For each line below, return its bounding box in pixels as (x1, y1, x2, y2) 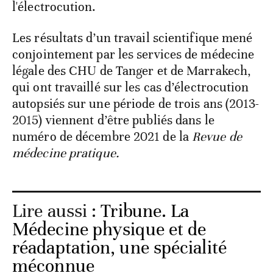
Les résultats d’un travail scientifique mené (12, 29, 253, 46)
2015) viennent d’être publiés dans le (12, 112, 214, 128)
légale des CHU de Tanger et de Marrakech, (12, 62, 252, 79)
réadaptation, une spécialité (12, 236, 227, 259)
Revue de (192, 128, 242, 144)
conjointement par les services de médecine (12, 46, 255, 62)
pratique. (68, 144, 122, 161)
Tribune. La (101, 199, 190, 222)
